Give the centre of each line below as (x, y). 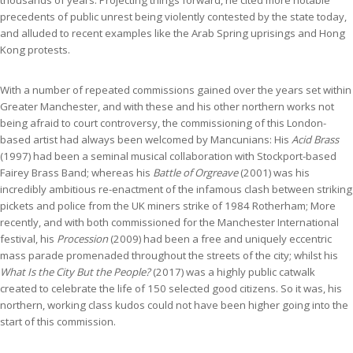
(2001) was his (274, 173)
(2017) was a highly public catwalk (233, 272)
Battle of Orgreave (195, 173)
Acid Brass (315, 140)
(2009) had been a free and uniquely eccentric (220, 239)
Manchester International (278, 223)
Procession (81, 239)
